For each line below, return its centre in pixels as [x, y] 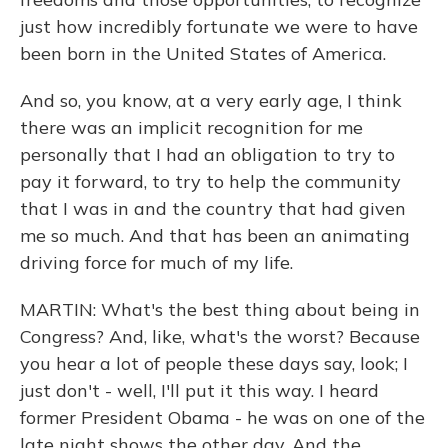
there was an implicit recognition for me [191, 127]
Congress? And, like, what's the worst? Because [220, 336]
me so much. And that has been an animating [215, 235]
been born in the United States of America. [203, 53]
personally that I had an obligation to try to [207, 154]
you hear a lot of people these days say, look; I [214, 363]
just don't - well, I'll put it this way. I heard [199, 390]
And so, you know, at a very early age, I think [211, 100]
